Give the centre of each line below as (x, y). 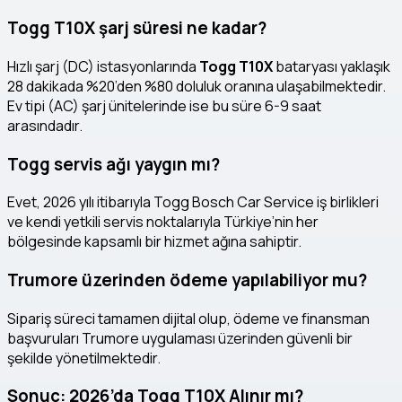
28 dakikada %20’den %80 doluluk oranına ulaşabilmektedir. (197, 86)
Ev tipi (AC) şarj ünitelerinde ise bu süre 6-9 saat (164, 105)
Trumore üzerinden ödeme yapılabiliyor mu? (187, 280)
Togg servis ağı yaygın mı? (114, 164)
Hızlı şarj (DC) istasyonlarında (103, 66)
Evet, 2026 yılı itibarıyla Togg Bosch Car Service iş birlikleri (193, 202)
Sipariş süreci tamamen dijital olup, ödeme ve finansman (188, 318)
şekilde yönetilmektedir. (84, 358)
